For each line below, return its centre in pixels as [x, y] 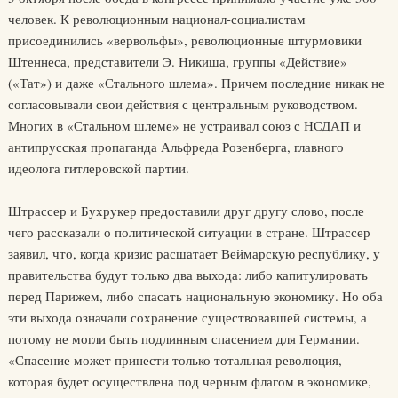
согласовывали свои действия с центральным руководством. [183, 104]
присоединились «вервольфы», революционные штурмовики [184, 40]
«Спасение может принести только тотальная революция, [175, 360]
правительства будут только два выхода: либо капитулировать [187, 275]
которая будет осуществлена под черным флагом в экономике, [189, 381]
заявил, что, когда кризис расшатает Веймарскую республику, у [194, 253]
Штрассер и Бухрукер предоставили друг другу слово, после [186, 211]
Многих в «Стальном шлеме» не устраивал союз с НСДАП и [184, 125]
